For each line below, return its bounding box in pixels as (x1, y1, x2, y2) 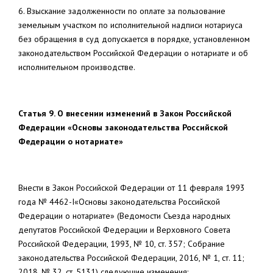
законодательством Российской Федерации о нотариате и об (18, 48, 248, 58)
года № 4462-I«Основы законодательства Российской (18, 196, 220, 207)
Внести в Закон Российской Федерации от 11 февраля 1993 (18, 182, 245, 193)
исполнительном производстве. (18, 62, 135, 73)
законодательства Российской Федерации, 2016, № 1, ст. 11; (18, 252, 244, 263)
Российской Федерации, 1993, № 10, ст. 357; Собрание (18, 238, 225, 249)
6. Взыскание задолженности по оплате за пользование (18, 5, 225, 16)
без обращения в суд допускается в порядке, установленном (18, 34, 250, 44)
